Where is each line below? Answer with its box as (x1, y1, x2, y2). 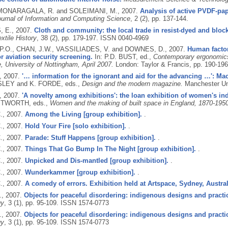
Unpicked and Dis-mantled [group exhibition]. (24, 157, 168, 165)
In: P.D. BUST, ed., (94, 53, 153, 61)
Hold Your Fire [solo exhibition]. (24, 122, 126, 130)
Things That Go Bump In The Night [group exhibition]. (24, 145, 196, 153)
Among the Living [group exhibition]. (24, 110, 142, 119)
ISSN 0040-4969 (100, 34, 149, 42)
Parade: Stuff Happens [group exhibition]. (24, 133, 156, 141)
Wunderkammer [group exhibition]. (24, 168, 135, 176)
